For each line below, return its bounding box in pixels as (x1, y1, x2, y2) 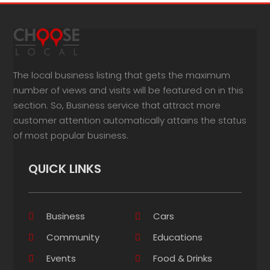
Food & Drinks (153, 251, 212, 265)
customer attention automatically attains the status (13, 113, 247, 127)
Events (46, 251, 77, 265)
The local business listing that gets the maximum (13, 68, 231, 81)
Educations (153, 230, 202, 243)
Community (46, 230, 100, 243)
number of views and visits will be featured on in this (13, 83, 244, 96)
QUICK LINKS (28, 160, 102, 177)
